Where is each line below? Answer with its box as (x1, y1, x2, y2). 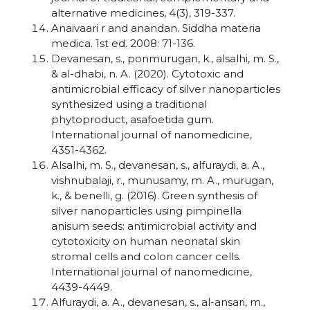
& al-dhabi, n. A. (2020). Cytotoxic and (51, 67, 244, 80)
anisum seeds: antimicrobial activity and (51, 219, 257, 232)
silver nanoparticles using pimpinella (51, 204, 241, 217)
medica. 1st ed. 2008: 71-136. (51, 37, 195, 50)
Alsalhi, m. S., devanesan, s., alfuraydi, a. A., (51, 158, 264, 172)
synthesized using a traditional (51, 98, 207, 111)
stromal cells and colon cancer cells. (51, 250, 241, 263)
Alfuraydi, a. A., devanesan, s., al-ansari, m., (51, 295, 265, 309)
